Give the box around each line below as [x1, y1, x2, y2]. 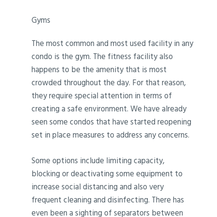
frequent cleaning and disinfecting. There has [31, 194, 185, 206]
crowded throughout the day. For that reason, [31, 77, 186, 89]
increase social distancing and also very [31, 181, 164, 193]
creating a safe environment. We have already [31, 103, 187, 115]
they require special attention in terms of [31, 90, 172, 102]
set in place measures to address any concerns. [31, 129, 190, 141]
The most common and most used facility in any [31, 37, 194, 49]
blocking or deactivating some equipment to [31, 168, 183, 180]
